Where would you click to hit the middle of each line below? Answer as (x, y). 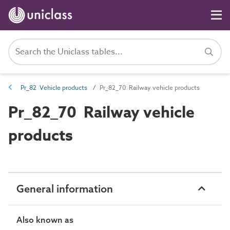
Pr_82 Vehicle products (54, 88)
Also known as (45, 220)
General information (65, 189)
